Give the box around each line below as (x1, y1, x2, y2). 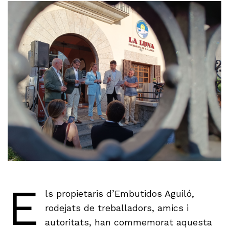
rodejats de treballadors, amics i (44, 202, 189, 214)
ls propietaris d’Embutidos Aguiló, (44, 188, 194, 199)
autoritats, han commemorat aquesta (44, 217, 212, 228)
